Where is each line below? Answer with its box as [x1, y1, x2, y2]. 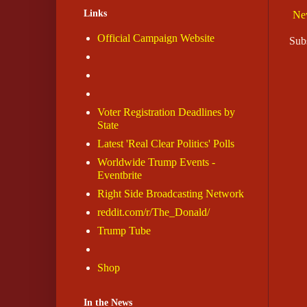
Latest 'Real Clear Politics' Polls [97, 138, 234, 150]
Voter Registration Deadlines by [97, 106, 235, 119]
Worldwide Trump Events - [97, 156, 215, 169]
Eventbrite [97, 169, 142, 182]
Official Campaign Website [97, 32, 214, 45]
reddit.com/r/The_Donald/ [97, 206, 210, 219]
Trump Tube [97, 225, 151, 237]
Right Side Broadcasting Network [97, 188, 244, 200]
